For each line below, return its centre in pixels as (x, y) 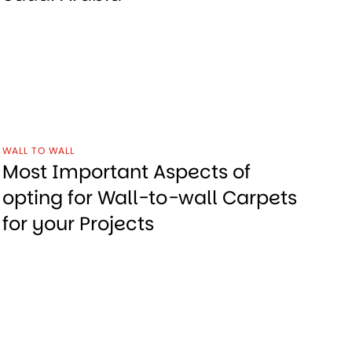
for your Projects (78, 224)
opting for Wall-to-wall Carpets (149, 198)
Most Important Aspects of (126, 172)
